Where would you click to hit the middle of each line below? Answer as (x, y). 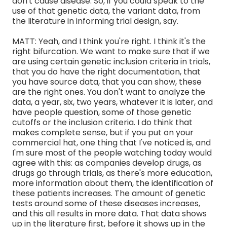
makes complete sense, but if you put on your (103, 132)
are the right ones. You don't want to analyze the (109, 92)
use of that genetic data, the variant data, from (106, 11)
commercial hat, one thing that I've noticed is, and (111, 142)
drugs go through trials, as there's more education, (112, 173)
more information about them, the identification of (113, 183)
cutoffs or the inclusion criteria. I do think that (102, 122)
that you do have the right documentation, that (106, 71)
